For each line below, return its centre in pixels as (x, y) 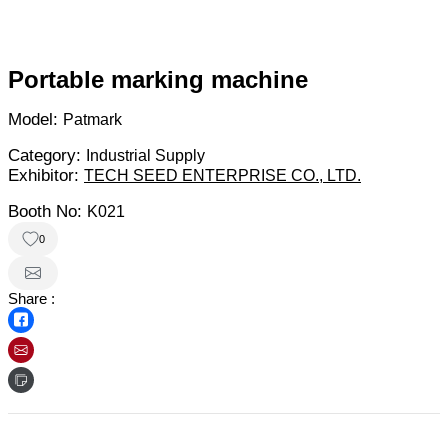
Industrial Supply (145, 156)
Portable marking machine (158, 80)
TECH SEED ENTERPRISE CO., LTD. (222, 176)
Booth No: (47, 212)
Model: (35, 120)
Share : (31, 299)
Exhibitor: (46, 176)
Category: (47, 156)
